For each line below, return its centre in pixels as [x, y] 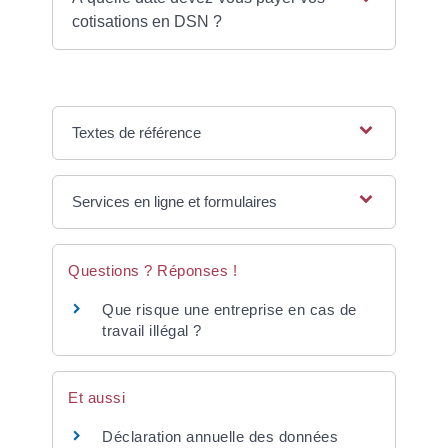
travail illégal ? [152, 330]
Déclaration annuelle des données [220, 436]
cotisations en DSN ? [146, 21]
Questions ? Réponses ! [153, 270]
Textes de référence [136, 132]
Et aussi [97, 397]
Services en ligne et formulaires [174, 201]
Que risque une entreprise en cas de [229, 309]
